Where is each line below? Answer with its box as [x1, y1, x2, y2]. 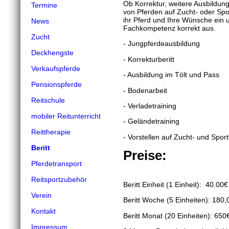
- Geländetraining [123, 117, 179, 126]
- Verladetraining [123, 102, 176, 110]
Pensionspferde [31, 80, 82, 88]
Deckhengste [31, 49, 74, 57]
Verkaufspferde [31, 64, 80, 73]
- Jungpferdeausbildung [123, 39, 200, 48]
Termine [31, 1, 57, 9]
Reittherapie [31, 128, 71, 136]
